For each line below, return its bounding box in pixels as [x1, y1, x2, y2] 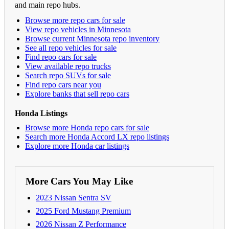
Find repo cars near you [25, 80, 101, 89]
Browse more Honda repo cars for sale [25, 123, 149, 132]
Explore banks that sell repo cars [25, 89, 129, 98]
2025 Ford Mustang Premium [36, 206, 131, 215]
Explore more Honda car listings [25, 141, 129, 150]
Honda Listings [15, 108, 67, 118]
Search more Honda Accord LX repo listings [25, 132, 169, 141]
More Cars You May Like [26, 175, 133, 187]
